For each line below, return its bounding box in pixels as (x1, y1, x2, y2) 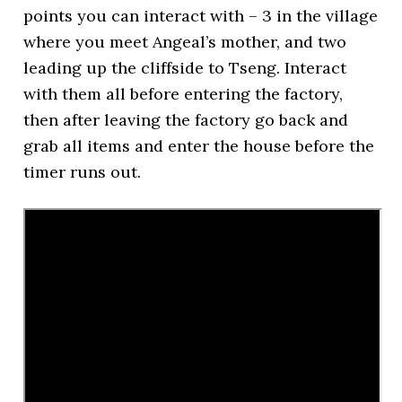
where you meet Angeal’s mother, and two (23, 31, 347, 52)
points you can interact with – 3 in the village (23, 5, 379, 26)
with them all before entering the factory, (23, 83, 344, 104)
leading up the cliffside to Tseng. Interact (23, 57, 347, 78)
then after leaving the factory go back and (23, 109, 349, 130)
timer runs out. (23, 162, 142, 182)
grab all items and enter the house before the (23, 135, 375, 156)
